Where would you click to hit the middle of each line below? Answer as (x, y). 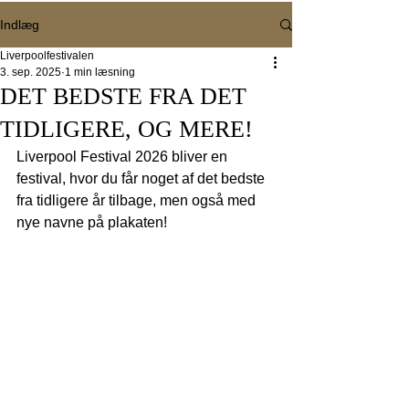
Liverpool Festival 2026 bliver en (124, 157)
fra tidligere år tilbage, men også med (138, 200)
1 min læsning (100, 72)
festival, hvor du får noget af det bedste (142, 178)
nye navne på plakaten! (92, 222)
